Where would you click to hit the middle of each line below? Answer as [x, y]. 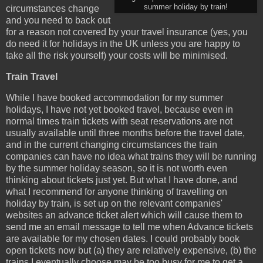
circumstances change [53, 8]
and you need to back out [58, 20]
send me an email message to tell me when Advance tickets [129, 227]
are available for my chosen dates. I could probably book [123, 238]
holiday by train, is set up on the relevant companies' [114, 203]
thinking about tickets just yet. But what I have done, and [122, 180]
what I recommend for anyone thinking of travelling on [117, 191]
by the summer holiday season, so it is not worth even [117, 168]
